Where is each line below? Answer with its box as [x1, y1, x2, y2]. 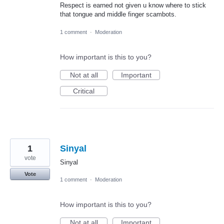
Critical [73, 86, 94, 95]
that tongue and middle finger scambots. [60, 10, 176, 18]
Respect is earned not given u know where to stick [60, 1, 206, 9]
